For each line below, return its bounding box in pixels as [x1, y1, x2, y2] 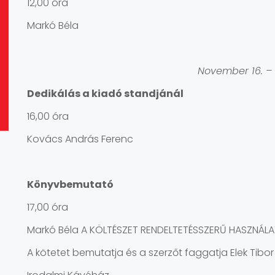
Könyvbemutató [27, 177, 114, 192]
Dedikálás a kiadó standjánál [27, 87, 184, 101]
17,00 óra [27, 200, 68, 214]
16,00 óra [27, 109, 69, 123]
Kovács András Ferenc [27, 132, 133, 146]
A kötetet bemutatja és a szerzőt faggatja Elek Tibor [27, 246, 274, 260]
